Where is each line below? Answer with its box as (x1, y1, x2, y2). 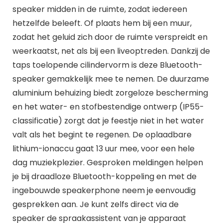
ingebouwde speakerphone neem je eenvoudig (12, 184, 196, 196)
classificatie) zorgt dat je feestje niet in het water (12, 114, 204, 126)
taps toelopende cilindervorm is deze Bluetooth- (12, 59, 203, 71)
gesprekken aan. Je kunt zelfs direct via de (12, 198, 179, 210)
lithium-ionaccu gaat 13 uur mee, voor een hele (12, 142, 195, 154)
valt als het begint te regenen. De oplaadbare (12, 128, 192, 140)
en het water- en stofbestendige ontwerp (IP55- (12, 101, 204, 112)
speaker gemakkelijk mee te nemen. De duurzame (12, 73, 209, 85)
